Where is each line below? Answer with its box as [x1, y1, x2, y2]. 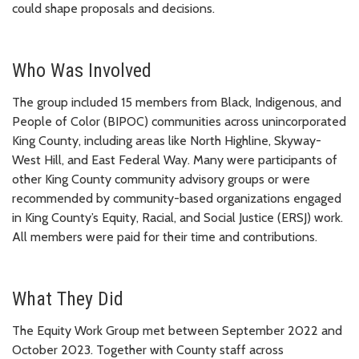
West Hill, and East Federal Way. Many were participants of [12, 152, 337, 168]
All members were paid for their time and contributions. [12, 229, 317, 245]
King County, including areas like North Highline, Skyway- [12, 133, 321, 149]
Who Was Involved [12, 59, 151, 83]
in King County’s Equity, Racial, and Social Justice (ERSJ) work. [12, 210, 343, 226]
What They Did [12, 288, 123, 311]
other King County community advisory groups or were [12, 171, 310, 188]
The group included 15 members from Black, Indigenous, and [12, 95, 341, 111]
